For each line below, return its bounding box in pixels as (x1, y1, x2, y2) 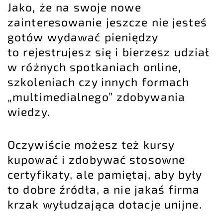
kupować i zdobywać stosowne (7, 152, 186, 166)
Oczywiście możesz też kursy (7, 137, 175, 151)
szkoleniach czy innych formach (7, 74, 190, 89)
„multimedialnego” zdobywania (7, 89, 185, 104)
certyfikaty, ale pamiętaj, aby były (7, 167, 202, 181)
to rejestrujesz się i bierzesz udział (7, 44, 210, 59)
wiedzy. (7, 104, 50, 118)
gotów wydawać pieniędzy (7, 29, 158, 44)
